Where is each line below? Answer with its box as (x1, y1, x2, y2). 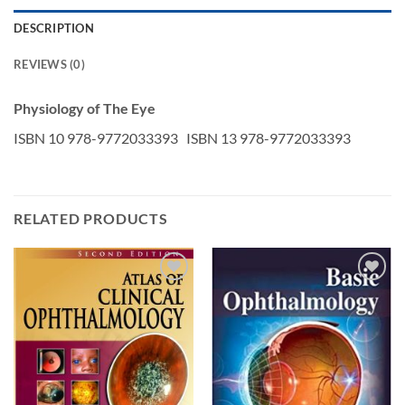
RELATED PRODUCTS (14, 209, 168, 227)
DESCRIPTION (14, 20, 94, 35)
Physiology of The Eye (14, 99, 155, 117)
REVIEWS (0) (14, 56, 85, 71)
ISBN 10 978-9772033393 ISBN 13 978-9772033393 (14, 128, 351, 146)
